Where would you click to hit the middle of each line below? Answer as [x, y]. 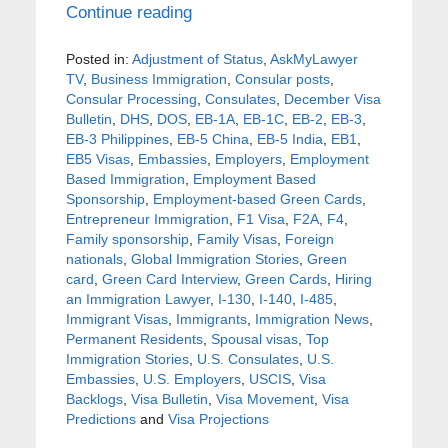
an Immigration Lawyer [137, 298]
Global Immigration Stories [214, 258]
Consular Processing [131, 98]
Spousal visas [254, 338]
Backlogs [94, 398]
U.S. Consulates [247, 358]
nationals [94, 258]
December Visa [332, 98]
